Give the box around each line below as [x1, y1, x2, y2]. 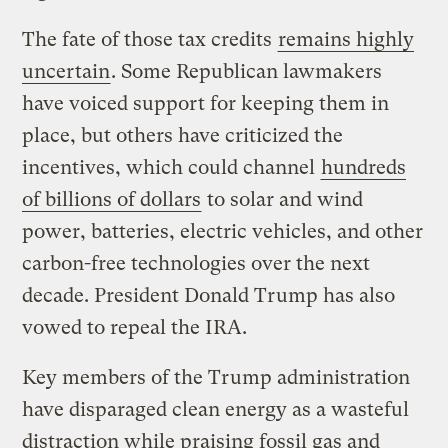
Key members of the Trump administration [22, 366, 411, 390]
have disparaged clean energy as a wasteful [22, 398, 410, 422]
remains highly [278, 28, 415, 52]
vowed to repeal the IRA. [22, 316, 248, 340]
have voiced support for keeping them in [22, 92, 390, 116]
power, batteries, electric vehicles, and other [22, 220, 424, 244]
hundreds [321, 156, 407, 180]
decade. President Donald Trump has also [22, 284, 396, 308]
